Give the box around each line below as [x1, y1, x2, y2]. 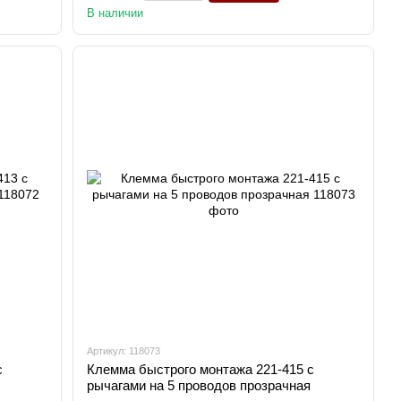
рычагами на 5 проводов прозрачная [87, 378, 311, 393]
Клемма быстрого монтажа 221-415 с [87, 362, 315, 377]
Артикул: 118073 [87, 346, 161, 356]
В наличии [87, 6, 144, 20]
